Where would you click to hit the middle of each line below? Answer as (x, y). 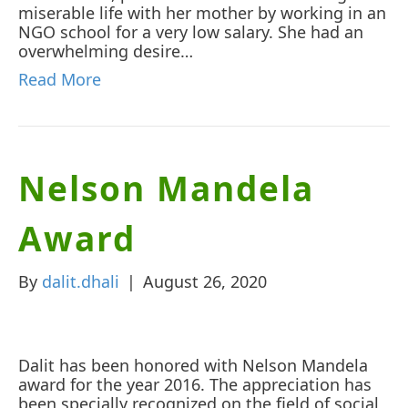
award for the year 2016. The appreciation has (195, 384)
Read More (60, 79)
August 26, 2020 (205, 281)
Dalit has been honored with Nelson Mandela (193, 365)
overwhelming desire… (106, 51)
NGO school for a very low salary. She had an (191, 31)
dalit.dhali (81, 281)
